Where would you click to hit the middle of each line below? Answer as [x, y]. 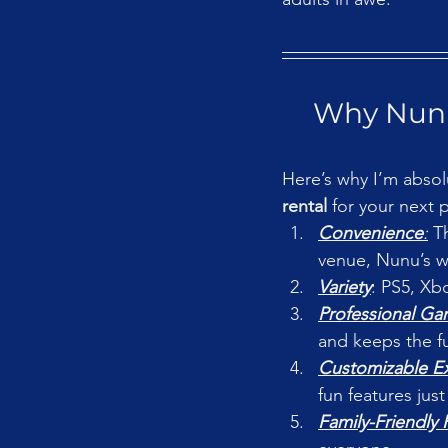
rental [304, 205]
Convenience [370, 232]
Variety [344, 286]
